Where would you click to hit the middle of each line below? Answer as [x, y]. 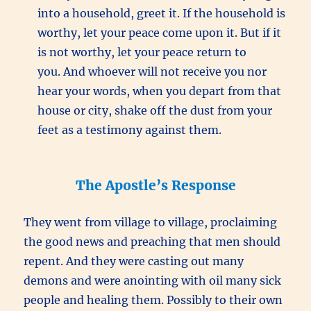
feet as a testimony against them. [131, 130]
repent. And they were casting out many [134, 261]
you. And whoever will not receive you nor [152, 72]
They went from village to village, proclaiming [151, 222]
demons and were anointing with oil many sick [153, 281]
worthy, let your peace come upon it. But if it [160, 33]
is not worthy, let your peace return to [142, 52]
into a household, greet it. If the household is [162, 14]
